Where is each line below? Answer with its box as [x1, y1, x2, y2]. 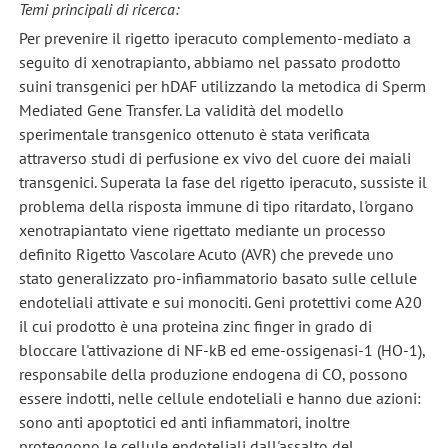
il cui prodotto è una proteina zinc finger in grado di [18, 315, 372, 336]
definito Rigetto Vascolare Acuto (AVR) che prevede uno [18, 243, 394, 264]
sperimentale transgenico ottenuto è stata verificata [18, 123, 370, 144]
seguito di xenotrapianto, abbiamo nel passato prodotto [18, 51, 401, 72]
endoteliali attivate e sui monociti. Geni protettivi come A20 [18, 291, 422, 312]
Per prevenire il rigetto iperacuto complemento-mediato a [18, 27, 411, 48]
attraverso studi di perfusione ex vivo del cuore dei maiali [18, 147, 411, 168]
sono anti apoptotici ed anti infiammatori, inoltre [18, 411, 350, 432]
